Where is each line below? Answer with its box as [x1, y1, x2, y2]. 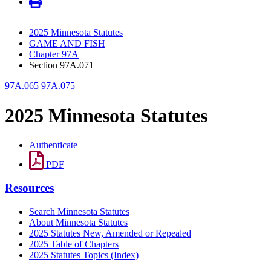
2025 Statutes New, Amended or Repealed [29, 227, 191, 238]
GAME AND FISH [29, 38, 105, 49]
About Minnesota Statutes [29, 217, 128, 227]
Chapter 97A [29, 49, 79, 60]
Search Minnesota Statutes [29, 206, 129, 217]
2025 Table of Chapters [29, 238, 119, 249]
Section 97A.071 [29, 60, 94, 71]
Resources [5, 181, 54, 194]
